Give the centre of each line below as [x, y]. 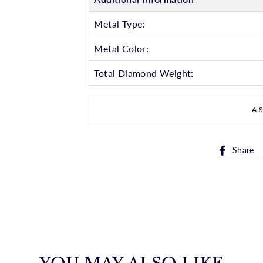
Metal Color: [122, 48]
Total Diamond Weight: [144, 73]
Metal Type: [119, 23]
